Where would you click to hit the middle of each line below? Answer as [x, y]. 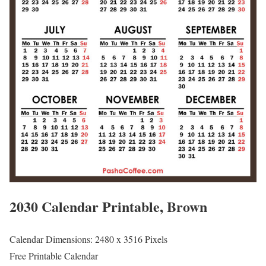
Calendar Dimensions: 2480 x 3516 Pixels [88, 239]
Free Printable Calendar [54, 256]
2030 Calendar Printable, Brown [108, 207]
